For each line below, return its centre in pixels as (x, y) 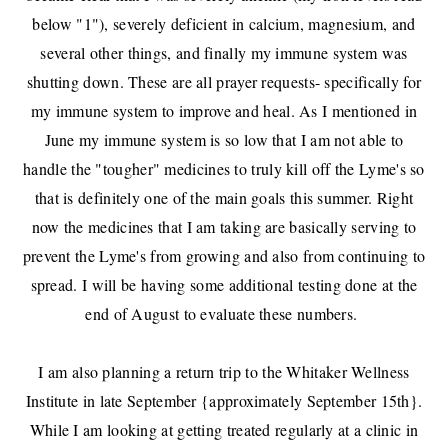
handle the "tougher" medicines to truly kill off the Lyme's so (224, 169)
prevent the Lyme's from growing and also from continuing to (224, 256)
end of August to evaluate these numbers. (224, 314)
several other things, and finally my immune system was (224, 53)
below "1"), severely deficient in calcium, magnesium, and (224, 24)
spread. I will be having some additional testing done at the (224, 285)
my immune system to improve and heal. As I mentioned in (224, 111)
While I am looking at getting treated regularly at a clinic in (224, 430)
